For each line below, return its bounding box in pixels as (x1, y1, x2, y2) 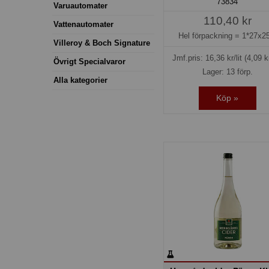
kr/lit (225, 53, 245, 62)
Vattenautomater (53, 19, 113, 29)
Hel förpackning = (178, 31, 243, 40)
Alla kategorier (53, 75, 107, 85)
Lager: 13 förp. (202, 67, 253, 76)
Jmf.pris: (172, 53, 206, 62)
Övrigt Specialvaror (53, 56, 125, 66)
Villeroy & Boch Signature (53, 38, 150, 47)
